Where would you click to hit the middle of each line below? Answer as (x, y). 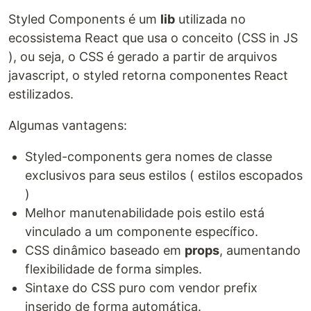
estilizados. (41, 94)
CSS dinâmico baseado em (105, 250)
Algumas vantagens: (68, 125)
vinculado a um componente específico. (142, 231)
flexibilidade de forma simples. (114, 269)
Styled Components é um (84, 19)
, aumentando (260, 250)
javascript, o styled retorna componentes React (148, 75)
